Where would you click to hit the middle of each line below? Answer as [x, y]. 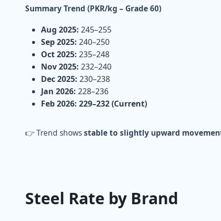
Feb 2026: [59, 103]
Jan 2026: [58, 91]
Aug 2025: [60, 29]
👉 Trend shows [55, 132]
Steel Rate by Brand [102, 198]
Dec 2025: [59, 79]
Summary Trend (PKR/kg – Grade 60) [93, 8]
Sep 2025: [59, 42]
